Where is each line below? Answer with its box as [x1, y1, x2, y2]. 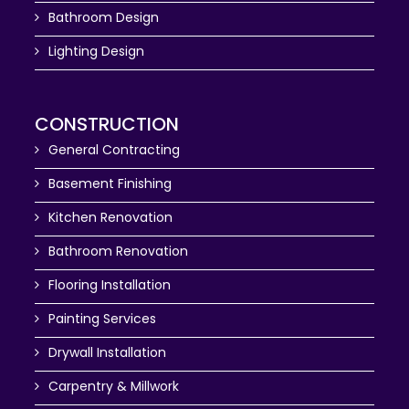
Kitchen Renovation [45, 207, 173, 226]
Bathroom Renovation [45, 241, 189, 260]
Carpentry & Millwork [45, 376, 180, 395]
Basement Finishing [45, 173, 173, 193]
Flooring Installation [45, 275, 172, 294]
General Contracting [45, 140, 181, 159]
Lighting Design [45, 41, 145, 60]
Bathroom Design [45, 7, 160, 26]
